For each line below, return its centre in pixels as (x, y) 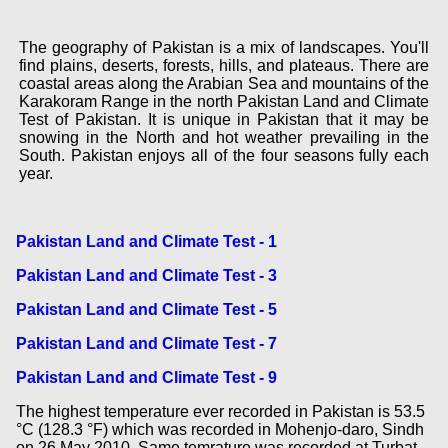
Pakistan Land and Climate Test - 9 (146, 377)
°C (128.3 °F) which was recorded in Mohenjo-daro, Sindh (219, 429)
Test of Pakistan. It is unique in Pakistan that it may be (224, 119)
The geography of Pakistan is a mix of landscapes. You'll (224, 47)
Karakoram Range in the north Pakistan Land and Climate (224, 101)
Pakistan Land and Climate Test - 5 (146, 310)
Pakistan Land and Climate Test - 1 (146, 242)
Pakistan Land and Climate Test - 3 (146, 276)
